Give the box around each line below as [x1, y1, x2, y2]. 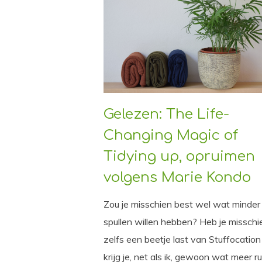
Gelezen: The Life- [104, 106, 229, 123]
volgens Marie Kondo [104, 170, 251, 186]
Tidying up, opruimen [104, 149, 255, 165]
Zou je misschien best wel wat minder [104, 198, 260, 211]
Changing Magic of [104, 127, 238, 144]
